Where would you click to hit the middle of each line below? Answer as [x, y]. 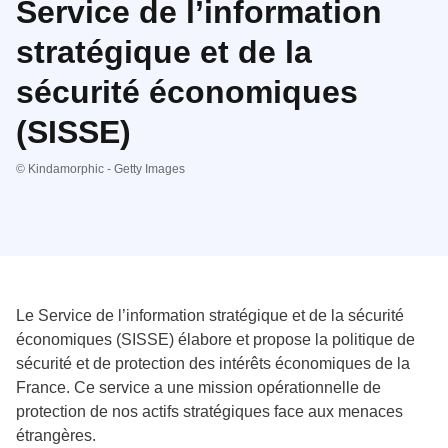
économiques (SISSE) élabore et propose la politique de [215, 339]
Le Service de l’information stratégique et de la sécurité [210, 315]
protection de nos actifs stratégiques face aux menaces [209, 411]
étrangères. [56, 435]
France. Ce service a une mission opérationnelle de [198, 387]
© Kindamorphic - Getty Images [100, 168]
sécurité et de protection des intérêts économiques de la [213, 363]
